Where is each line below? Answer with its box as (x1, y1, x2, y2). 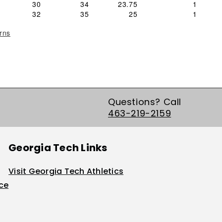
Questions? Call (108, 96, 181, 108)
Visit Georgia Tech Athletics (8, 166, 124, 177)
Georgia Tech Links (8, 141, 108, 155)
